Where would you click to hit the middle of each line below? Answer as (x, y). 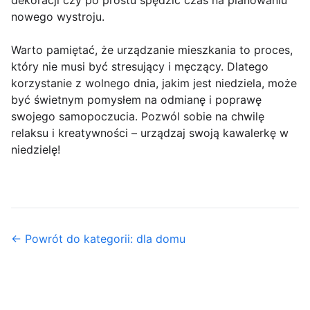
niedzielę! (36, 150)
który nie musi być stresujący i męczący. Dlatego (140, 67)
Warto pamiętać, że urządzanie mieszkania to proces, (152, 50)
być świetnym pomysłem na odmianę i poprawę (136, 100)
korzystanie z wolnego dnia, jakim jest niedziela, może (154, 83)
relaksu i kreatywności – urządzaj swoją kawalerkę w (150, 133)
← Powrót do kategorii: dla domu (98, 239)
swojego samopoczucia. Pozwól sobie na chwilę (138, 117)
